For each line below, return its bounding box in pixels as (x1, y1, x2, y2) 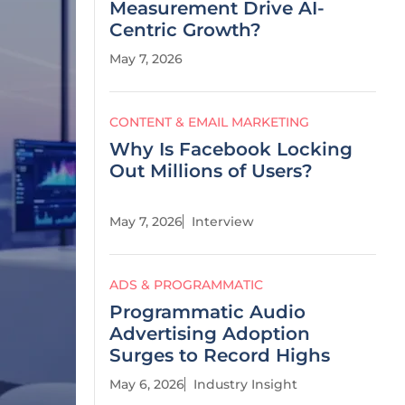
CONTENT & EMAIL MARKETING (109, 114, 309, 130)
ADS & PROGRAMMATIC (109, 277, 263, 293)
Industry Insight (193, 376, 297, 392)
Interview (192, 213, 254, 230)
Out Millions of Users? (109, 160, 313, 182)
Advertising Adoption (109, 323, 310, 344)
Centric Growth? (109, 19, 261, 41)
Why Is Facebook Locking (109, 138, 353, 160)
